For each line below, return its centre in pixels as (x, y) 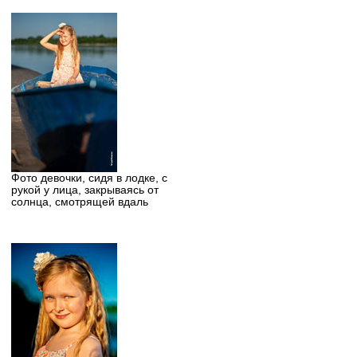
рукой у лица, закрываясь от (84, 190)
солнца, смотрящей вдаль (79, 202)
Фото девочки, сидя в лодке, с (89, 178)
